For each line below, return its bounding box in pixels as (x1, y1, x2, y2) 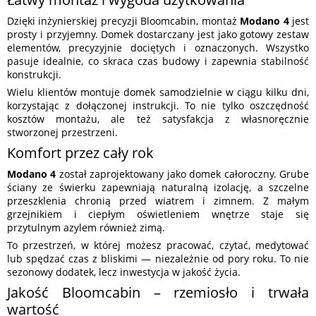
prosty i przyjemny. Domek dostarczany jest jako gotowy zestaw (7, 28, 309, 42)
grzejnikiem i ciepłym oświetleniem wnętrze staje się (7, 207, 309, 221)
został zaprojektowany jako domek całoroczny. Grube (56, 167, 310, 181)
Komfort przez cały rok (7, 143, 154, 163)
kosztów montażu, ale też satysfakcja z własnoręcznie (7, 112, 309, 126)
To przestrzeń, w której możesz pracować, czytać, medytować (7, 238, 309, 253)
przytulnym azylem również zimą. (7, 221, 165, 235)
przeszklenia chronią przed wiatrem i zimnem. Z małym (7, 194, 309, 208)
